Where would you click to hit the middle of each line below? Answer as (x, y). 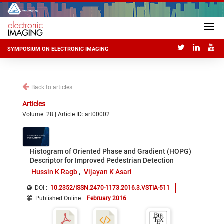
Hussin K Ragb (54, 172)
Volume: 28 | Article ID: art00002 (66, 114)
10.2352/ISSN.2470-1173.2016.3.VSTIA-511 (110, 188)
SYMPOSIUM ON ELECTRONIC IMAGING (58, 49)
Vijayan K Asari (108, 172)
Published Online (58, 198)
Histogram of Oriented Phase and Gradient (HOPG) (111, 151)
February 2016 (107, 198)
